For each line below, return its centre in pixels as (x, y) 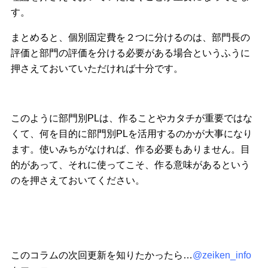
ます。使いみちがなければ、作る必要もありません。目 (130, 150)
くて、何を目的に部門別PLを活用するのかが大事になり (131, 134)
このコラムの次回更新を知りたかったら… (101, 255)
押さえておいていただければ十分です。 (97, 68)
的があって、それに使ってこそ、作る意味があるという (130, 165)
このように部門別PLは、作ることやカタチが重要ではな (131, 118)
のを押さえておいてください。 (77, 181)
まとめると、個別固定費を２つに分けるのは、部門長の (130, 37)
